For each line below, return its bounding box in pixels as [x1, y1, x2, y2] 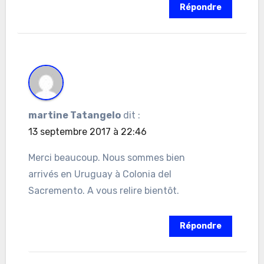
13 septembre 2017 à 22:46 [28, 126, 147, 137]
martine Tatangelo [28, 109, 121, 121]
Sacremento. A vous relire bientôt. [28, 184, 179, 196]
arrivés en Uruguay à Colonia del [28, 168, 171, 180]
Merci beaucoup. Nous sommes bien [28, 151, 185, 163]
